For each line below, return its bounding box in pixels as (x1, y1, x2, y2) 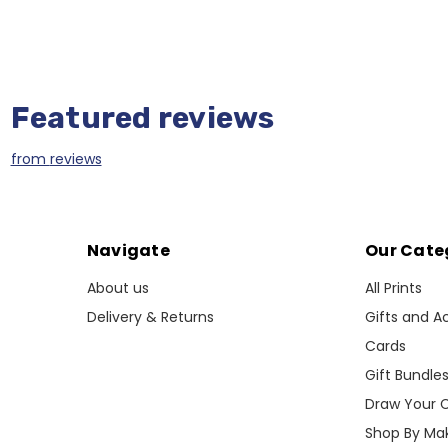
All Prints (365, 277, 423, 298)
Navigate (86, 238, 170, 262)
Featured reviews (10, 99, 275, 136)
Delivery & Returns (86, 306, 214, 327)
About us (86, 277, 149, 298)
